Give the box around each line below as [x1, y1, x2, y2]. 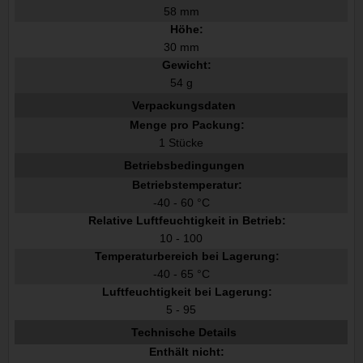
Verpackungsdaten [132, 99, 237, 113]
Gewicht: [162, 58, 212, 72]
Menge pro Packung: [129, 118, 245, 132]
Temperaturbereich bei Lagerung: [94, 250, 280, 263]
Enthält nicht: [149, 345, 225, 359]
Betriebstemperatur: [131, 178, 242, 192]
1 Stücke [159, 135, 204, 149]
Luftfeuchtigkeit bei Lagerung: [101, 285, 272, 299]
